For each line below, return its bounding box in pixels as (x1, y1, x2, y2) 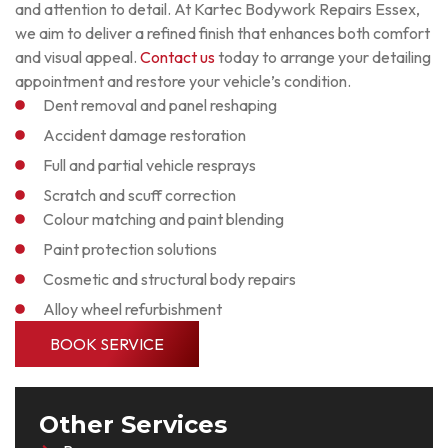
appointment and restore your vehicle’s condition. (15, 71, 351, 91)
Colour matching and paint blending (42, 209, 284, 229)
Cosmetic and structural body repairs (42, 269, 296, 289)
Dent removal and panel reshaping (42, 95, 277, 115)
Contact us (140, 47, 215, 67)
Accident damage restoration (42, 125, 246, 145)
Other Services (39, 410, 227, 439)
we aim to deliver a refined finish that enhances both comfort (15, 23, 430, 43)
